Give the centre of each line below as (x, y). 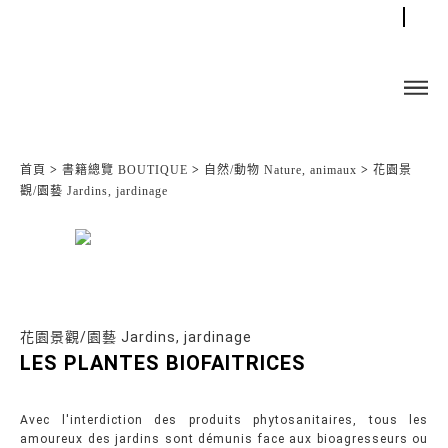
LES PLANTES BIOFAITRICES (163, 363)
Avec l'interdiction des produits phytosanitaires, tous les (224, 420)
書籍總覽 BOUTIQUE (125, 170)
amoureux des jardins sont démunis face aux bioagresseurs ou (224, 439)
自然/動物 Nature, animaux (280, 170)
